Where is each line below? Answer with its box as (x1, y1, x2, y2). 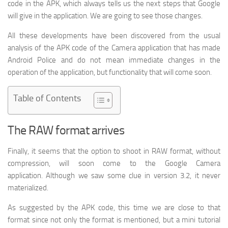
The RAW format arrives (8, 123, 124, 137)
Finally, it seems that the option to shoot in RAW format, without (8, 147, 220, 156)
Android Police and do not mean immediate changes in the (8, 55, 220, 65)
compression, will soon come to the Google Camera (8, 159, 220, 168)
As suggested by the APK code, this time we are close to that (8, 203, 220, 212)
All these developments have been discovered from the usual (8, 31, 220, 40)
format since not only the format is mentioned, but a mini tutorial (8, 215, 220, 224)
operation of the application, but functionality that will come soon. (8, 68, 212, 77)
